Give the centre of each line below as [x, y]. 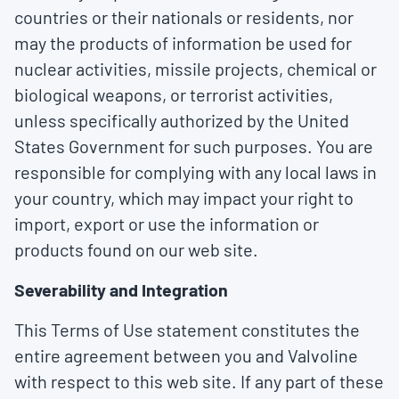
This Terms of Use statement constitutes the [187, 330]
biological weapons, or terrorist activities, [174, 94]
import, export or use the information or [167, 224]
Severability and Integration [121, 289]
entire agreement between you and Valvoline [186, 355]
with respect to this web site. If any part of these [199, 381]
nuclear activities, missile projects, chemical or [195, 69]
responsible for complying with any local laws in [195, 172]
